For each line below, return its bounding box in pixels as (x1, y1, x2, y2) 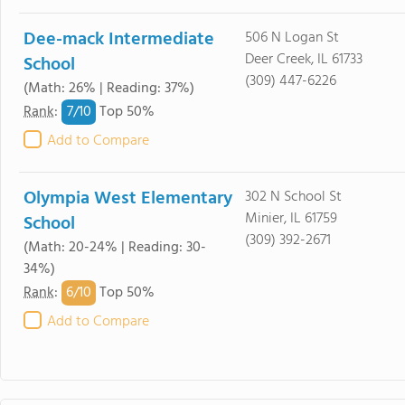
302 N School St (244, 185, 342, 209)
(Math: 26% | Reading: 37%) (24, 77, 194, 100)
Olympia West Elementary (24, 184, 232, 213)
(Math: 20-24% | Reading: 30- (24, 236, 206, 259)
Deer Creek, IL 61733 (244, 48, 363, 71)
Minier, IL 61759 (244, 207, 337, 231)
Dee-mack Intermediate (24, 25, 214, 54)
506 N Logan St (244, 26, 339, 50)
